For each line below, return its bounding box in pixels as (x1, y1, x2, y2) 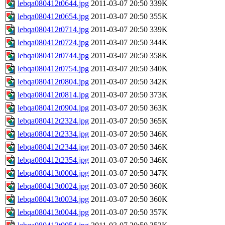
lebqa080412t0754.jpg (18, 64, 89, 73)
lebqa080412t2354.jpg (18, 156, 89, 165)
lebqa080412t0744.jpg (18, 51, 89, 60)
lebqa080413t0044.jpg (18, 208, 89, 217)
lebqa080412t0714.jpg (18, 25, 89, 34)
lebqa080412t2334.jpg (18, 130, 89, 139)
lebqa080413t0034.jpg (18, 195, 89, 204)
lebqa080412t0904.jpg (18, 103, 89, 113)
